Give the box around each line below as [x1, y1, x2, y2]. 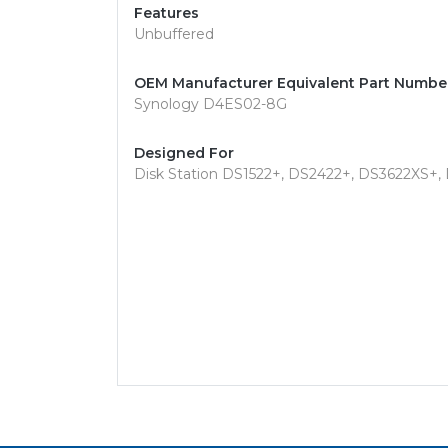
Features [134, 4, 199, 22]
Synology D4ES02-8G [134, 95, 287, 113]
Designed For [134, 144, 234, 162]
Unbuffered [134, 25, 214, 43]
